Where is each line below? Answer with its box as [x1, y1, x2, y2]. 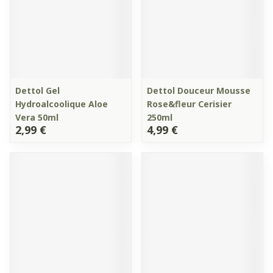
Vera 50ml [15, 112, 58, 123]
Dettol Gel [15, 85, 60, 96]
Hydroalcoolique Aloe [15, 98, 108, 110]
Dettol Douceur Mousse [147, 85, 250, 96]
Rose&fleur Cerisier [147, 98, 232, 110]
